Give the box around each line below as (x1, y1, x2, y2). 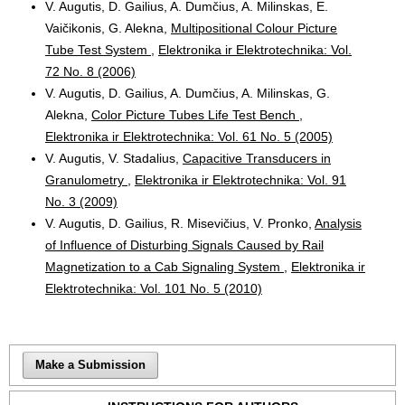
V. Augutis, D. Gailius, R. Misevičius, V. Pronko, (45, 215, 315, 231)
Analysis (315, 215, 362, 231)
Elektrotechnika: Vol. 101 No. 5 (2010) (45, 280, 262, 296)
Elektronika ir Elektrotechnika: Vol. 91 (135, 172, 346, 187)
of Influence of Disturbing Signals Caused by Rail (45, 237, 324, 252)
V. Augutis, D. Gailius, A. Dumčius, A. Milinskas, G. (45, 85, 330, 100)
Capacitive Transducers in (183, 150, 331, 165)
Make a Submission (35, 357, 146, 372)
